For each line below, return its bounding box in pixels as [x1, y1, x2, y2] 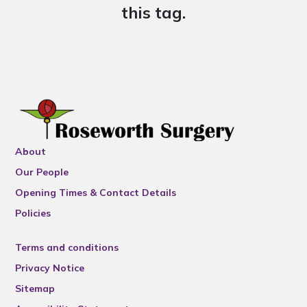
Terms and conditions [15, 241, 119, 254]
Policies [15, 207, 51, 219]
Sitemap [15, 282, 56, 295]
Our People [15, 166, 69, 178]
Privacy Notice [15, 262, 85, 274]
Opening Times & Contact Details [15, 186, 177, 199]
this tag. [121, 3, 186, 23]
